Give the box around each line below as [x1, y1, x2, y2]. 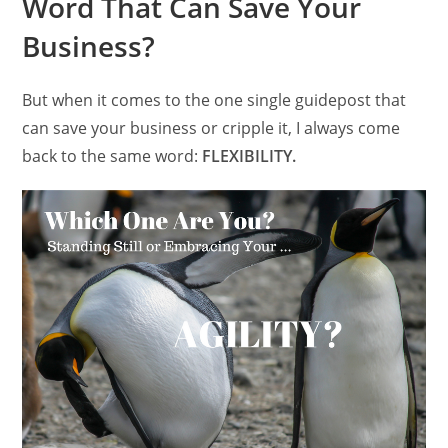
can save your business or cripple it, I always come [22, 117, 401, 140]
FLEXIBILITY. [202, 145, 297, 168]
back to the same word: [22, 145, 203, 168]
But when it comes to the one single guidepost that [22, 89, 407, 112]
